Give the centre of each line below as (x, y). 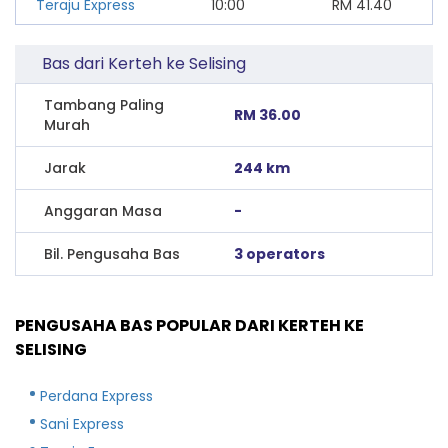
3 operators (280, 253)
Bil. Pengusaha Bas (112, 253)
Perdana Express (96, 395)
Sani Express (82, 423)
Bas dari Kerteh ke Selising (144, 63)
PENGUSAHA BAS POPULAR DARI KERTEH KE (189, 325)
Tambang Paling (104, 104)
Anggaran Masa (103, 210)
